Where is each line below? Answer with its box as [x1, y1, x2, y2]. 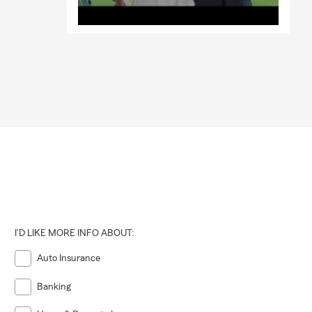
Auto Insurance [37, 253, 101, 264]
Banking [37, 281, 72, 292]
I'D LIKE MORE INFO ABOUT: [15, 228, 134, 239]
